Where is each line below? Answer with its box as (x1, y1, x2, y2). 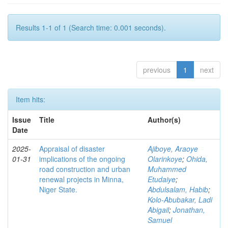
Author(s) (148, 115, 181, 125)
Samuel (148, 215, 172, 225)
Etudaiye (148, 174, 176, 185)
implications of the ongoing (39, 154, 125, 164)
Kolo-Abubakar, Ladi (148, 194, 212, 205)
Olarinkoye (148, 154, 182, 164)
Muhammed (148, 164, 186, 175)
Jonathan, (173, 205, 205, 215)
